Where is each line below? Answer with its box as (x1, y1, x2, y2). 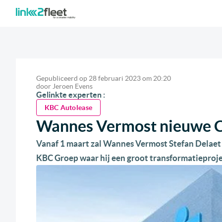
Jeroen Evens (52, 82, 93, 91)
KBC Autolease (44, 104, 93, 112)
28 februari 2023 (88, 74, 141, 83)
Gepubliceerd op (36, 74, 87, 83)
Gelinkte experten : (36, 90, 105, 100)
